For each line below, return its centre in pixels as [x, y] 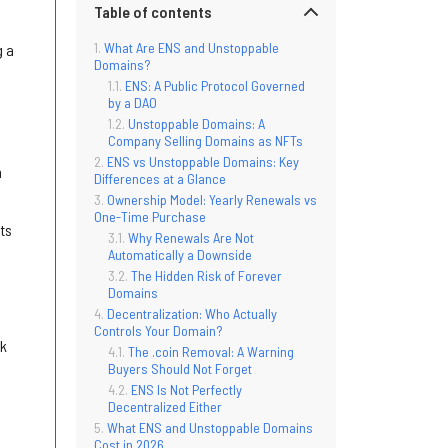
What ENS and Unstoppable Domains [210, 427]
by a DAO [132, 102]
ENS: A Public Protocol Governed [215, 85]
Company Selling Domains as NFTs [205, 140]
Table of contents [153, 12]
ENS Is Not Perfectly [186, 389]
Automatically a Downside [180, 254]
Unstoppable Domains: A [196, 123]
